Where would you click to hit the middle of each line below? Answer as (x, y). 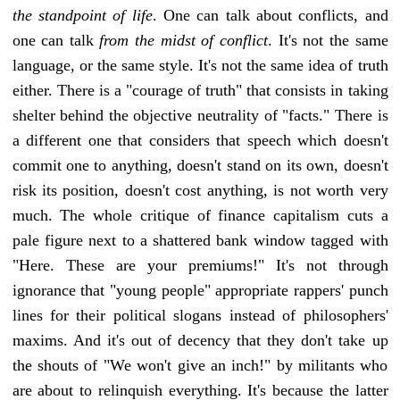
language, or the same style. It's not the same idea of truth (200, 65)
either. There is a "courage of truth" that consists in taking (200, 90)
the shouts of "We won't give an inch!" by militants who (200, 365)
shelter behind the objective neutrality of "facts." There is (200, 115)
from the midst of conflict (183, 40)
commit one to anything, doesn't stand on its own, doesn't (200, 165)
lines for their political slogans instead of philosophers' (200, 315)
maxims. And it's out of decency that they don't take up (200, 340)
